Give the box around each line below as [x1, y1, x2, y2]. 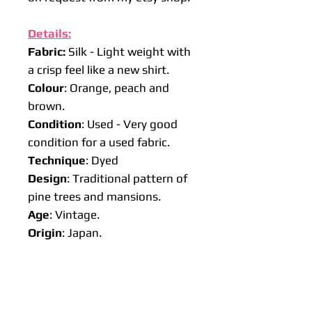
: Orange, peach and [64, 80, 169, 95]
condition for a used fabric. [28, 134, 170, 149]
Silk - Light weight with [68, 44, 191, 58]
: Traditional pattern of [67, 171, 187, 185]
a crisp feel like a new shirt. [28, 62, 169, 77]
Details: [28, 26, 71, 40]
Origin [28, 225, 62, 240]
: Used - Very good [81, 116, 178, 131]
